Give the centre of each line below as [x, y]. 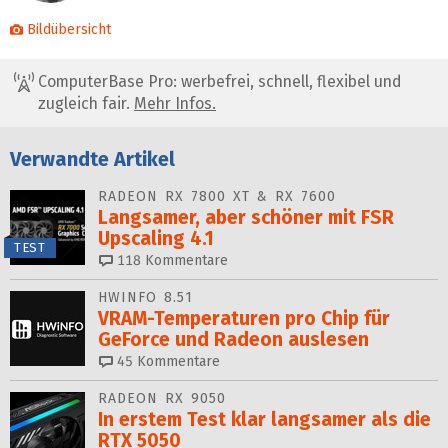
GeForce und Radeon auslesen [233, 339]
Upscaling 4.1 [156, 238]
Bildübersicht [68, 30]
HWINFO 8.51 [145, 297]
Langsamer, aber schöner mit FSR [246, 217]
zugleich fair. [86, 104]
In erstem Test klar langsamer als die [264, 419]
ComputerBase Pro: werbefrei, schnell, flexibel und [217, 82]
